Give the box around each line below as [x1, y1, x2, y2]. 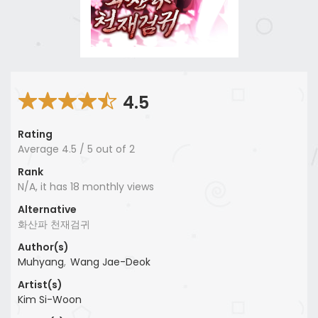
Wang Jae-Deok [70, 254, 150, 269]
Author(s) [18, 239, 69, 254]
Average [18, 141, 62, 156]
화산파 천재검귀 [18, 216, 90, 231]
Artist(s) [18, 277, 62, 292]
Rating [18, 126, 53, 141]
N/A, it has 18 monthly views [18, 179, 154, 194]
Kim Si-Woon [18, 292, 82, 307]
